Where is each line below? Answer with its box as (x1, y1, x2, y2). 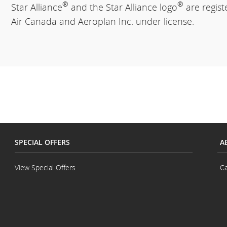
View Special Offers (15, 163, 75, 172)
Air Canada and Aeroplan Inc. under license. (11, 15, 195, 27)
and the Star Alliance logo (68, 1, 178, 13)
